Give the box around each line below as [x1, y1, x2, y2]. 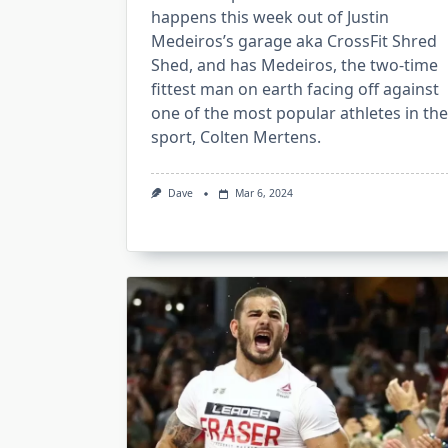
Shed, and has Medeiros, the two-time [151, 54, 438, 77]
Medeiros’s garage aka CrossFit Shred [151, 30, 437, 53]
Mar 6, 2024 [234, 186, 293, 201]
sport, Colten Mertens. [151, 126, 321, 149]
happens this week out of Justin [151, 6, 389, 29]
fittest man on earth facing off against [151, 78, 439, 101]
